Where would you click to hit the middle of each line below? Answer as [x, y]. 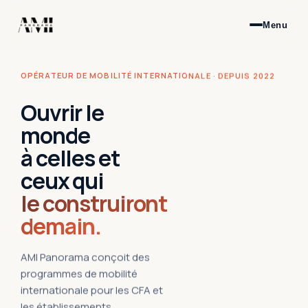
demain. [61, 227]
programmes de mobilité [79, 274]
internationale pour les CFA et [92, 290]
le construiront [94, 204]
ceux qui [63, 181]
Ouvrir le [62, 113]
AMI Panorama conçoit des [85, 257]
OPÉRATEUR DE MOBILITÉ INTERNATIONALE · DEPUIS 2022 [148, 76]
